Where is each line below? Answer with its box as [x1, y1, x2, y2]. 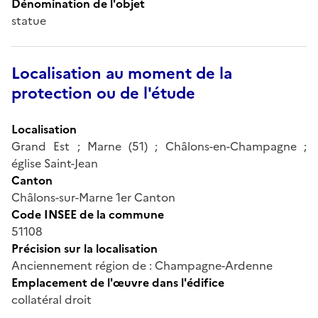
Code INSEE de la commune [11, 205, 164, 223]
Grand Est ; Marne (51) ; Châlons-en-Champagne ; [11, 137, 307, 155]
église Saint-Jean [11, 154, 98, 172]
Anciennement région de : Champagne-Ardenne [11, 256, 273, 274]
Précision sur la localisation [11, 239, 158, 257]
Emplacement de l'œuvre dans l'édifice [11, 273, 224, 291]
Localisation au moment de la [11, 61, 232, 85]
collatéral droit [11, 290, 92, 308]
